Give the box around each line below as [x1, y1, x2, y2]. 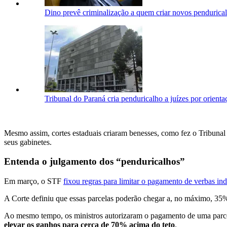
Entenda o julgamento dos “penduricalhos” [4, 156, 185, 167]
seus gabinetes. [4, 137, 52, 146]
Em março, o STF [4, 177, 63, 186]
